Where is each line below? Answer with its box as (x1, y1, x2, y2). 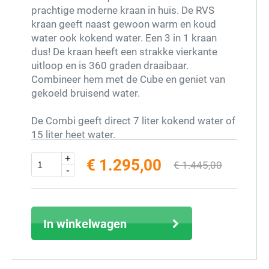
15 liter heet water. (31, 127, 115, 141)
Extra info (44, 170, 79, 180)
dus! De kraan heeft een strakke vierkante (31, 44, 217, 58)
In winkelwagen (43, 216, 127, 231)
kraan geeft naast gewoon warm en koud (31, 17, 216, 31)
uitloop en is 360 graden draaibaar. (31, 58, 189, 72)
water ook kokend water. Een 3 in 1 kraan (31, 31, 217, 44)
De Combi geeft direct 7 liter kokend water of (31, 113, 235, 127)
